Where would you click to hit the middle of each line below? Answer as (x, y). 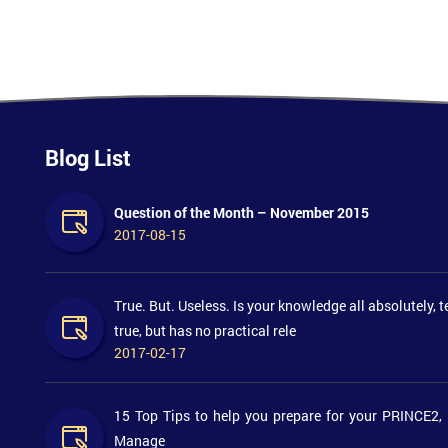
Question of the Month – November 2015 (241, 213)
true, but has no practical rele (204, 331)
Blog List (87, 158)
